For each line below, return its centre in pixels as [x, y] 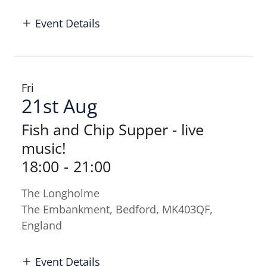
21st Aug [59, 106]
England [42, 226]
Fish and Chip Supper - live [113, 130]
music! [44, 148]
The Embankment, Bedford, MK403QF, [117, 209]
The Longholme [60, 193]
